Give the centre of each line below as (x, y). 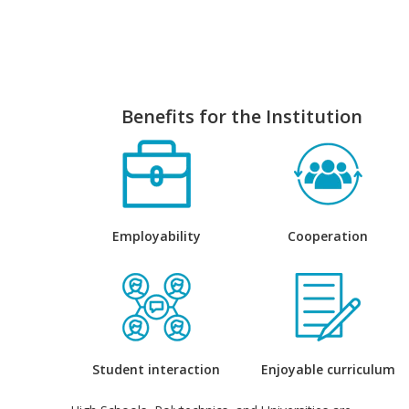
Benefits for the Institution (242, 117)
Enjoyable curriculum (328, 370)
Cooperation (328, 236)
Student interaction (157, 370)
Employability (156, 236)
